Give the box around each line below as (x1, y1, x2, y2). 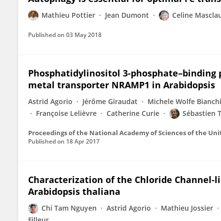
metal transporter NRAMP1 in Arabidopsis (28, 79, 215, 91)
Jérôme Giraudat (82, 97, 138, 106)
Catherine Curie (107, 109, 159, 118)
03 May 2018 (66, 31, 102, 39)
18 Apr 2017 (66, 137, 100, 146)
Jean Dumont (105, 10, 149, 20)
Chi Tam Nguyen (41, 203, 97, 213)
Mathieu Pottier (41, 10, 95, 20)
